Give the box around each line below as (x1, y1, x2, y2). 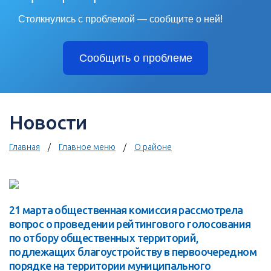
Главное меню (59, 142, 116, 152)
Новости (9, 111, 87, 134)
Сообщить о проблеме (79, 52, 192, 65)
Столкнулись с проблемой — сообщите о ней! (18, 14, 223, 25)
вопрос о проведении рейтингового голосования (9, 218, 251, 230)
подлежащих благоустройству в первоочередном (9, 246, 256, 258)
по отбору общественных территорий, (9, 232, 198, 244)
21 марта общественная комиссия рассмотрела (9, 204, 243, 217)
